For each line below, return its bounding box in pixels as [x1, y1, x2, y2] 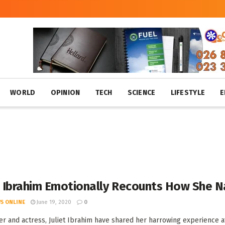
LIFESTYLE [170, 88, 205, 97]
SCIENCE [127, 88, 156, 97]
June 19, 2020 [35, 199, 71, 205]
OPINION [50, 88, 80, 97]
